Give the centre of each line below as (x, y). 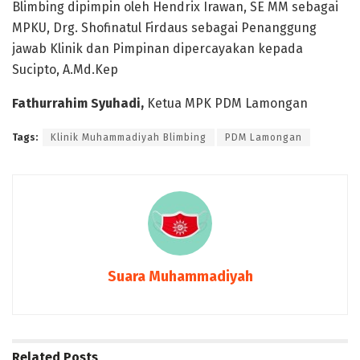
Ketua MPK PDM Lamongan (227, 104)
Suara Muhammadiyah (180, 277)
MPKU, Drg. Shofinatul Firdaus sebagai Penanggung (164, 28)
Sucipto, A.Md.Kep (65, 70)
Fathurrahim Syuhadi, (80, 104)
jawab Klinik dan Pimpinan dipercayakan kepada (157, 49)
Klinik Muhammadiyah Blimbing (129, 138)
